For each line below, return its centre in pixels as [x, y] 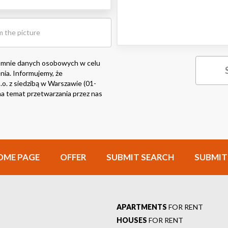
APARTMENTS [142, 207]
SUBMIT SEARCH [140, 157]
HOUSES [132, 220]
